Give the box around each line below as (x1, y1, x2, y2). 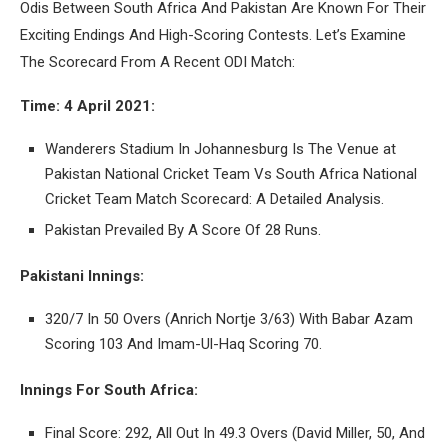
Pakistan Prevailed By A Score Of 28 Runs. (45, 220, 321, 239)
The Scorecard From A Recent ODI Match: (20, 52, 295, 71)
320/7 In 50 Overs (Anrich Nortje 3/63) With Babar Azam (45, 309, 413, 328)
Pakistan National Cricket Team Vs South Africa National (45, 164, 417, 183)
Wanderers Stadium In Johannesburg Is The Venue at (45, 139, 396, 158)
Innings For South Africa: (20, 380, 198, 399)
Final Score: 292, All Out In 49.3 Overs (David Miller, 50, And (45, 423, 425, 442)
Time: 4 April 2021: (20, 96, 155, 115)
